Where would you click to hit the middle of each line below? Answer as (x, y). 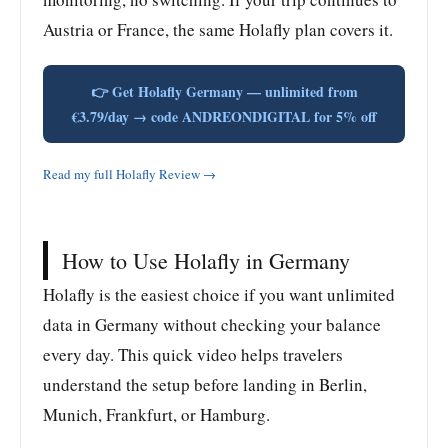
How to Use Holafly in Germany (206, 261)
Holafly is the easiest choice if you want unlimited (219, 295)
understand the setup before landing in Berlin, (205, 385)
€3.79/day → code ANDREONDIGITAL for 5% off (224, 116)
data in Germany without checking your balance (212, 325)
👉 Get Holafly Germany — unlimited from (224, 91)
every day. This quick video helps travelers (193, 355)
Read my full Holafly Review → (129, 173)
